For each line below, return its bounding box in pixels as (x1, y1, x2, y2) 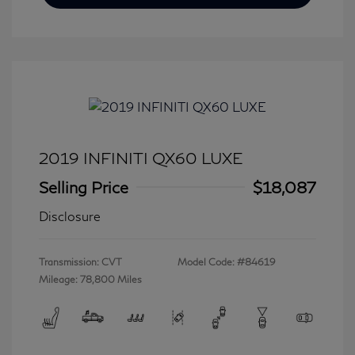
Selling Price (39, 177, 128, 197)
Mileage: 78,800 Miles (39, 273, 142, 285)
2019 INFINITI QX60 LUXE (39, 147, 242, 167)
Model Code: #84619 (177, 255, 276, 268)
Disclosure (39, 208, 101, 223)
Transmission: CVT (39, 255, 122, 268)
